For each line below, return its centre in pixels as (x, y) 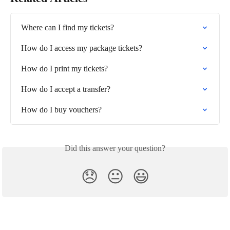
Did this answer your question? (115, 148)
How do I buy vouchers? (61, 109)
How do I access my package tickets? (82, 48)
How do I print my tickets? (64, 68)
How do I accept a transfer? (66, 89)
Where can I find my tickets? (68, 27)
